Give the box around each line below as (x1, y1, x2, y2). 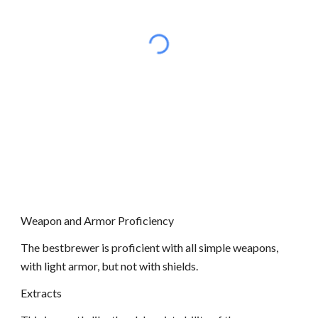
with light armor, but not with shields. (21, 259, 199, 273)
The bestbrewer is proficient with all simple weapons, (21, 241, 279, 254)
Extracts (21, 286, 62, 300)
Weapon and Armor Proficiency (21, 214, 175, 227)
